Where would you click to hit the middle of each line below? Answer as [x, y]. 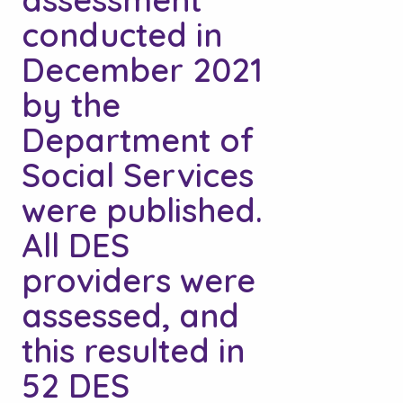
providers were [139, 281]
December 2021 [142, 70]
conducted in [122, 35]
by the [71, 105]
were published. [142, 210]
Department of [138, 140]
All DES [76, 246]
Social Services [138, 175]
